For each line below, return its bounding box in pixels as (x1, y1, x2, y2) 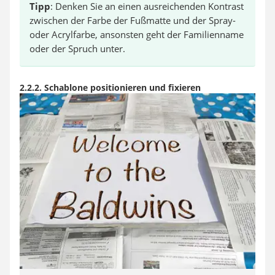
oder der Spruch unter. (29, 42, 125, 55)
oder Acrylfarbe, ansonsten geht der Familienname (29, 28, 244, 41)
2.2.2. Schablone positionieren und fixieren (20, 82, 201, 93)
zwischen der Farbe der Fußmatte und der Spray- (29, 14, 236, 26)
